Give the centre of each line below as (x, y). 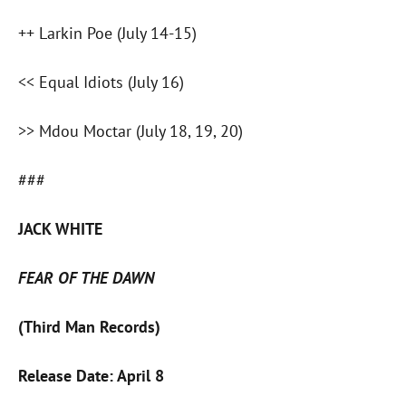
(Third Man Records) (89, 327)
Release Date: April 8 (91, 376)
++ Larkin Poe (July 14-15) (107, 34)
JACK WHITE (60, 229)
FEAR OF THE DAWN (86, 278)
